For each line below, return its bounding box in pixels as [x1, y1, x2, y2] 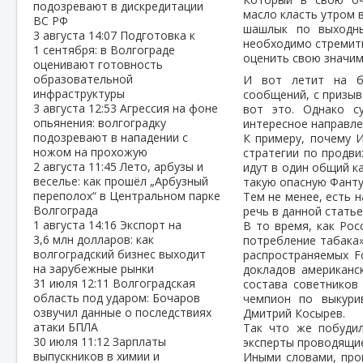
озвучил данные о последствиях [33, 305, 211, 320]
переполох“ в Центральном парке [33, 188, 220, 203]
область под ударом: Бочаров [33, 290, 200, 305]
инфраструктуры [33, 86, 125, 101]
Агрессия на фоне [120, 100, 218, 116]
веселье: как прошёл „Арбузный [33, 173, 208, 189]
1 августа [33, 217, 88, 233]
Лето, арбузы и [120, 159, 203, 174]
